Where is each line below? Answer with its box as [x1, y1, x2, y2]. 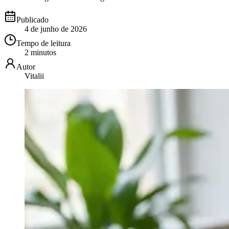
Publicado [16, 15, 49, 24]
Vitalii [25, 71, 44, 80]
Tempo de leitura [16, 38, 71, 48]
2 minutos [25, 48, 56, 57]
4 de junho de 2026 [25, 24, 87, 33]
